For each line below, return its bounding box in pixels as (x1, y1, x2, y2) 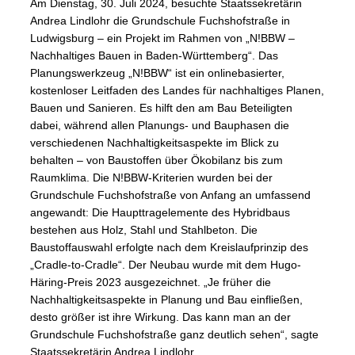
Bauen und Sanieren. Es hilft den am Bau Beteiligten (30, 101, 292, 115)
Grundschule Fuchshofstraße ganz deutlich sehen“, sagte (30, 328, 319, 342)
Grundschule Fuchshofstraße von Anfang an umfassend (30, 189, 311, 202)
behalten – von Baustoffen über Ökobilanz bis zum (30, 154, 283, 167)
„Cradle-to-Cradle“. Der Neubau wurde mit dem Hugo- (30, 258, 301, 272)
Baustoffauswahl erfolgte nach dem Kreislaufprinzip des (30, 241, 308, 254)
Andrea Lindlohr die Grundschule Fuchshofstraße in (30, 14, 290, 28)
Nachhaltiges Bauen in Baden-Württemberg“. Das (30, 49, 278, 63)
